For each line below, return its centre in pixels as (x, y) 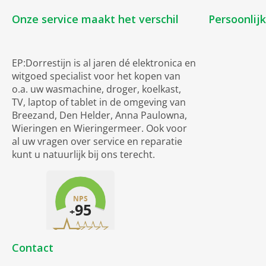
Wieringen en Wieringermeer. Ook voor (99, 128)
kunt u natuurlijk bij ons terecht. (83, 154)
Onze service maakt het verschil (95, 19)
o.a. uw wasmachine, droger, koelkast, (96, 89)
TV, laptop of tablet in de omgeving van (99, 102)
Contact (33, 247)
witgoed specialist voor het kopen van (96, 76)
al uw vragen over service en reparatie (97, 141)
